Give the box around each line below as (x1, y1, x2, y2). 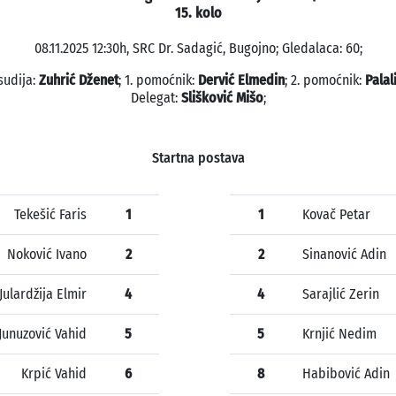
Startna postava (151, 149, 245, 167)
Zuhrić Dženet (38, 72, 118, 89)
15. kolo (174, 4, 222, 22)
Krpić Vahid (21, 365, 87, 383)
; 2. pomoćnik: (284, 72, 365, 89)
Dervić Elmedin (197, 72, 285, 89)
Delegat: (130, 89, 181, 107)
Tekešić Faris (14, 206, 87, 224)
